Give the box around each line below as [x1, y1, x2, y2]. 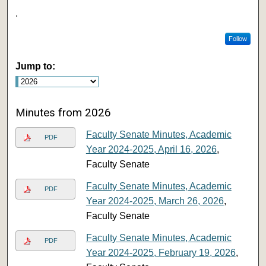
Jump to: [15, 61, 56, 71]
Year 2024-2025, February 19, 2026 [85, 247, 236, 258]
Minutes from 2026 [15, 106, 112, 119]
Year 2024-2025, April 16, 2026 [85, 144, 217, 154]
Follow [228, 34, 247, 42]
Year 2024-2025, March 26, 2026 [85, 195, 224, 206]
